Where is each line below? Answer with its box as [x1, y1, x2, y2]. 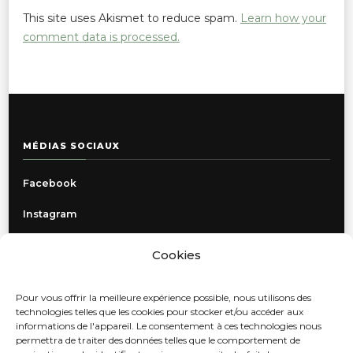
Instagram [23, 208, 77, 221]
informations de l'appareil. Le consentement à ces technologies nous [16, 320, 321, 332]
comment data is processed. [23, 30, 180, 45]
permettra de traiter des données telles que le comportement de [16, 334, 300, 346]
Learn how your [240, 11, 326, 26]
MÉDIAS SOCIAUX [23, 140, 120, 152]
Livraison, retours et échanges [23, 328, 184, 340]
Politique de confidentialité [23, 297, 169, 310]
